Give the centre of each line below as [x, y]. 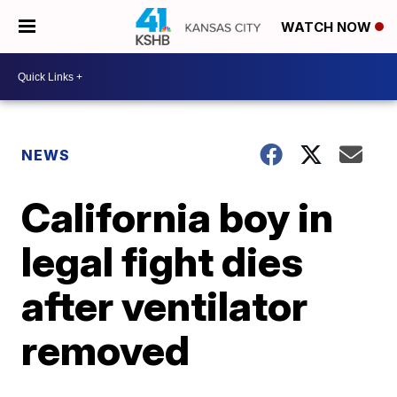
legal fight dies [163, 261]
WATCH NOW [328, 27]
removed [106, 350]
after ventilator [165, 306]
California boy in [178, 217]
